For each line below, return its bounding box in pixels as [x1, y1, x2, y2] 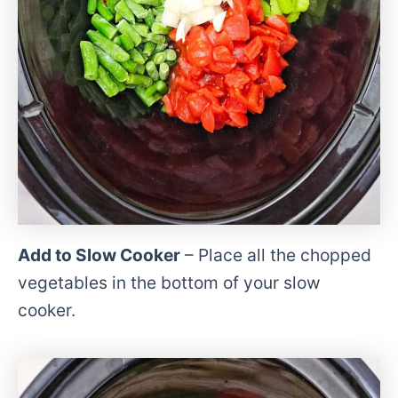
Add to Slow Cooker [18, 243, 180, 266]
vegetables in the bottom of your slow [18, 271, 321, 293]
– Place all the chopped [180, 243, 371, 266]
